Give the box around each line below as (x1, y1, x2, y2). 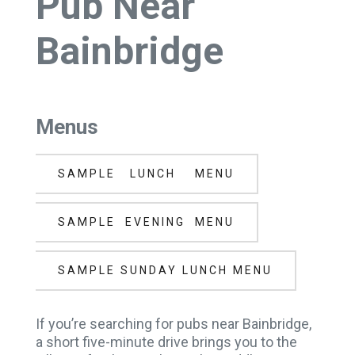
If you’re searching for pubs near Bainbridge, (36, 315, 311, 332)
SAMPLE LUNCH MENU (58, 167, 235, 180)
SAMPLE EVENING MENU (58, 216, 235, 228)
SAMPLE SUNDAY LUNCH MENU (58, 264, 273, 277)
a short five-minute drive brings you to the (36, 334, 297, 350)
